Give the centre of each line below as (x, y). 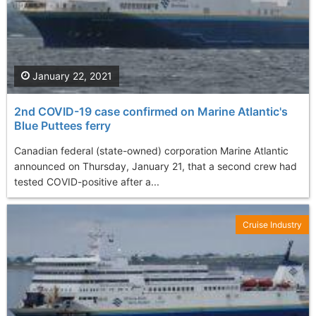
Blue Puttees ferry (62, 126)
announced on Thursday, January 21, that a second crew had (156, 166)
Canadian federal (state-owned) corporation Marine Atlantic (151, 151)
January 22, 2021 (71, 76)
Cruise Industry (272, 225)
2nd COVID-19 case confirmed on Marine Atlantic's (151, 112)
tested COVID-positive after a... (87, 182)
